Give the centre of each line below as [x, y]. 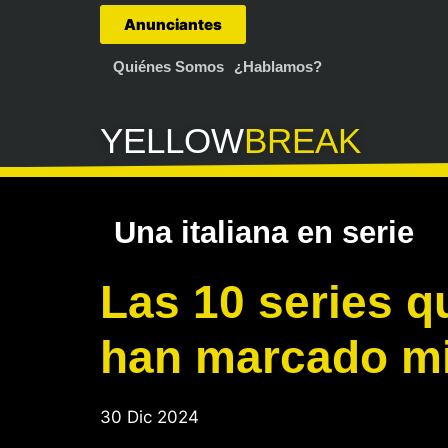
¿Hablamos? [278, 66]
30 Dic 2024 [149, 417]
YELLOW [172, 140]
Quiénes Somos [168, 66]
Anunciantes [173, 24]
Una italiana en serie [264, 232]
